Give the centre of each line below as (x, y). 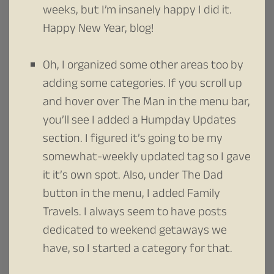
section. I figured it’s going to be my (133, 140)
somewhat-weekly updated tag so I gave (147, 158)
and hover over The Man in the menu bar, (146, 103)
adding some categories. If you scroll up (143, 85)
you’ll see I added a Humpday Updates (139, 121)
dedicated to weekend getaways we (135, 231)
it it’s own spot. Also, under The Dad (133, 176)
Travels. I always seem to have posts (135, 213)
